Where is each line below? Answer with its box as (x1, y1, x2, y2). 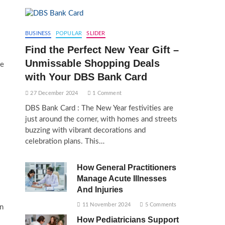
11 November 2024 (80, 202, 131, 207)
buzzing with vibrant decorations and (25, 127, 146, 134)
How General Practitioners (77, 163, 177, 172)
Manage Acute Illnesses (77, 174, 167, 183)
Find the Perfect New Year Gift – (25, 44, 179, 55)
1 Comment (91, 90, 122, 96)
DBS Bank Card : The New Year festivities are (25, 104, 173, 112)
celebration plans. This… (25, 138, 104, 145)
